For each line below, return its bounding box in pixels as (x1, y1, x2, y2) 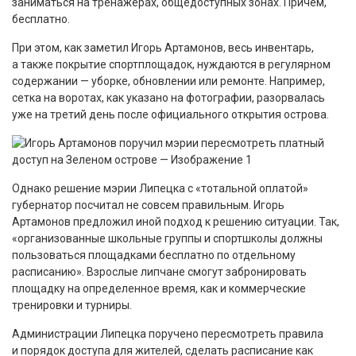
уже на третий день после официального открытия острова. (12, 108, 329, 122)
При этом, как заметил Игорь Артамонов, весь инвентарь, (12, 41, 314, 55)
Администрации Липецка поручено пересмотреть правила (12, 327, 323, 341)
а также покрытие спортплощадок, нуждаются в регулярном (12, 58, 331, 72)
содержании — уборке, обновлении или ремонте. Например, (12, 75, 325, 88)
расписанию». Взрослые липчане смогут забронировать (12, 265, 307, 279)
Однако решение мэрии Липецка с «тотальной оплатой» (12, 182, 308, 195)
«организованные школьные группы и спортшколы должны (12, 232, 323, 246)
